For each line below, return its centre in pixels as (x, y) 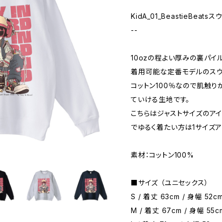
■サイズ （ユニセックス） (170, 183)
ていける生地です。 (161, 99)
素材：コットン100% (163, 155)
